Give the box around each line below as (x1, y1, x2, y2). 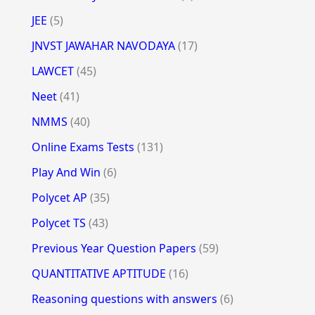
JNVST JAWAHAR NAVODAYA (31, 37, 175, 53)
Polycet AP (31, 189, 87, 205)
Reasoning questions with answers (31, 290, 217, 307)
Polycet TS (31, 214, 86, 231)
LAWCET (31, 63, 74, 79)
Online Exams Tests (31, 139, 134, 155)
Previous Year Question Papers (31, 240, 196, 256)
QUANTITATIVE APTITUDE (31, 265, 166, 281)
